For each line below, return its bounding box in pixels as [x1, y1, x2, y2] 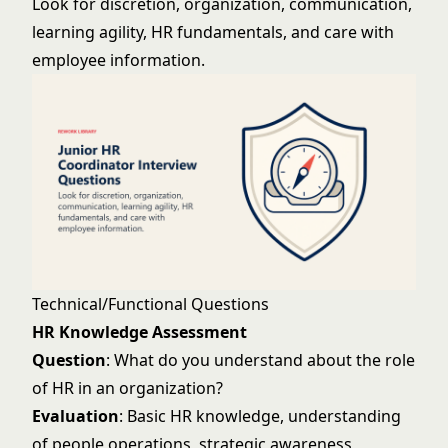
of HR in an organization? [32, 377, 223, 399]
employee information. [32, 49, 205, 71]
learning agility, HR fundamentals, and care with [32, 21, 394, 43]
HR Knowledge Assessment [32, 321, 247, 343]
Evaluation [32, 405, 119, 427]
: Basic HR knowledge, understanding [119, 405, 401, 427]
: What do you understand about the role [106, 349, 415, 371]
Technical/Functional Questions [32, 293, 269, 315]
